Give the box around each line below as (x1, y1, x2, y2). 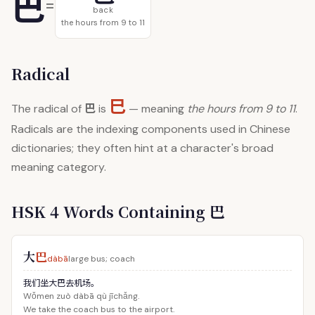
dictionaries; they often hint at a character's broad (11, 141, 274, 155)
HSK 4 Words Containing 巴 (11, 200, 225, 222)
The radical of (11, 101, 84, 116)
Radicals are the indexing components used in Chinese (11, 122, 290, 136)
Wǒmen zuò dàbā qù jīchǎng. (23, 290, 139, 302)
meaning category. (11, 160, 106, 174)
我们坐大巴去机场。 (23, 276, 99, 289)
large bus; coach (68, 253, 135, 264)
